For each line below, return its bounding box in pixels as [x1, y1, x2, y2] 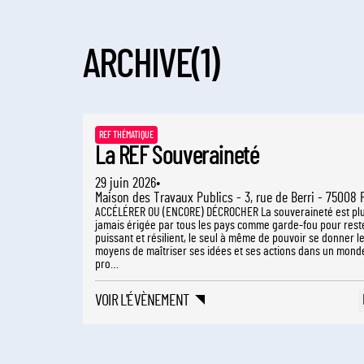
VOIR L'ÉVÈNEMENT [95, 292, 189, 309]
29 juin [95, 176, 132, 191]
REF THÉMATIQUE [99, 130, 154, 140]
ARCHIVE [83, 45, 192, 85]
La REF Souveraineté [95, 143, 259, 169]
